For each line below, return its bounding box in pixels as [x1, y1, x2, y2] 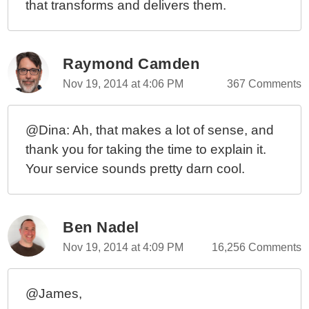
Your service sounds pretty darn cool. [26, 161, 246, 176]
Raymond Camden [63, 55, 200, 72]
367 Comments [226, 78, 301, 90]
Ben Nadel [63, 219, 139, 236]
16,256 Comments [211, 241, 301, 253]
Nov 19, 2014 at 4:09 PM [63, 241, 184, 253]
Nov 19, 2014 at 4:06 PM [63, 78, 184, 90]
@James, [26, 286, 83, 301]
